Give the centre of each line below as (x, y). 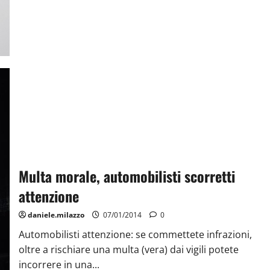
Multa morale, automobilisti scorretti (127, 176)
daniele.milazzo (56, 215)
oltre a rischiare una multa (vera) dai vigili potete (128, 250)
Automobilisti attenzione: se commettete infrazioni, (135, 235)
